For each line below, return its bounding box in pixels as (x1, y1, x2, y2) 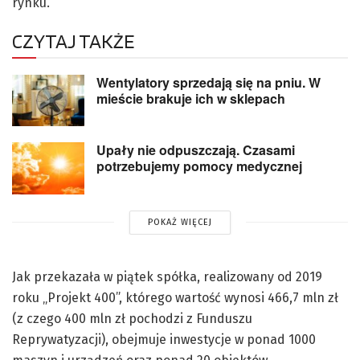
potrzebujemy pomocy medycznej (96, 157, 302, 176)
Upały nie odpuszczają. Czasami (96, 141, 295, 160)
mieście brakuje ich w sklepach (96, 88, 285, 108)
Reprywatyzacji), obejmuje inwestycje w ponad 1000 (12, 331, 316, 347)
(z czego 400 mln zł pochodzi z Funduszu (12, 310, 252, 326)
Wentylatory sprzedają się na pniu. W (96, 72, 321, 92)
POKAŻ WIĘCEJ (147, 216, 212, 227)
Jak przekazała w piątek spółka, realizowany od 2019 (12, 268, 322, 284)
